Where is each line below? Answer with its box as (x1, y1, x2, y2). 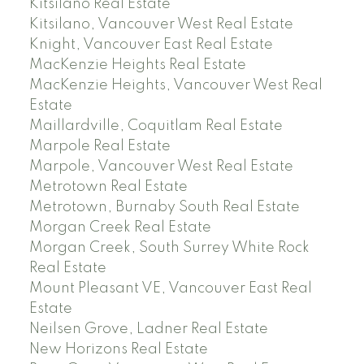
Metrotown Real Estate (28, 179, 188, 194)
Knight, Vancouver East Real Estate (28, 37, 273, 52)
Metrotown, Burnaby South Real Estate (28, 199, 300, 214)
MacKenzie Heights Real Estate (28, 57, 246, 72)
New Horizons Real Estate (28, 341, 208, 357)
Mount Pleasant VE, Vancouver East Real (28, 280, 312, 296)
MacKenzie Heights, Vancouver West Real (28, 77, 323, 93)
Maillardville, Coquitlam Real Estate (28, 118, 283, 133)
